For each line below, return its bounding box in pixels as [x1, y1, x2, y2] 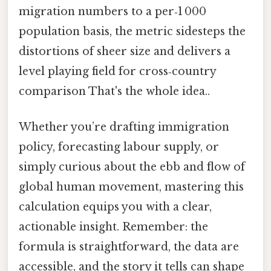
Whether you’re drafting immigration [19, 120, 229, 134]
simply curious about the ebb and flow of [19, 160, 245, 174]
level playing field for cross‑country [19, 64, 216, 78]
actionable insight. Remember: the [19, 220, 208, 234]
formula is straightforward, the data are [19, 240, 239, 254]
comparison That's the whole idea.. [19, 84, 210, 98]
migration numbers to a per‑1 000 [19, 4, 206, 18]
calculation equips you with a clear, [19, 200, 212, 214]
